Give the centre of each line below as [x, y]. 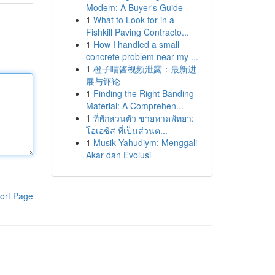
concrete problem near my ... [142, 56]
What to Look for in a [134, 20]
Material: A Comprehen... [134, 106]
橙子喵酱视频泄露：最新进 [145, 69]
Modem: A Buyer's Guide [134, 7]
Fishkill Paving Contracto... [137, 32]
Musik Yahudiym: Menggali [145, 142]
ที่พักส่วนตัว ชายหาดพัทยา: [143, 118]
